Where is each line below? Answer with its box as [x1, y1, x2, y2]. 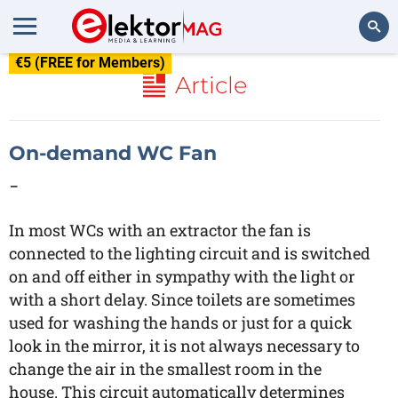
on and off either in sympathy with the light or [9, 266, 355, 287]
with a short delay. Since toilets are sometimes [9, 289, 355, 310]
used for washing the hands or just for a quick [9, 312, 352, 333]
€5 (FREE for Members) [15, 54, 165, 71]
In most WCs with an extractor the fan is [9, 219, 311, 241]
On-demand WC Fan [9, 141, 217, 165]
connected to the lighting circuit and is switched [9, 243, 370, 264]
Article [174, 71, 248, 99]
